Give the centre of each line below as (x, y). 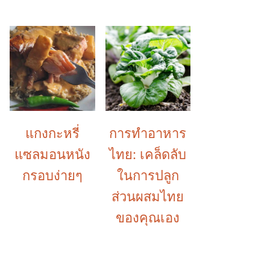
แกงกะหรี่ (52, 133)
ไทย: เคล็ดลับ (148, 154)
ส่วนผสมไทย (148, 196)
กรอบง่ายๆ (52, 175)
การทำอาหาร (148, 133)
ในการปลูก (148, 175)
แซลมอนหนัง (52, 154)
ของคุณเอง (148, 218)
